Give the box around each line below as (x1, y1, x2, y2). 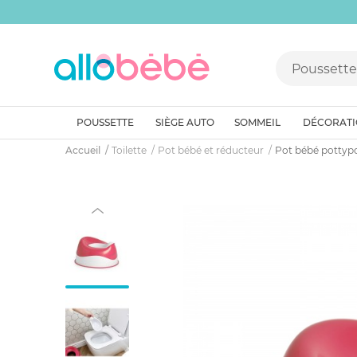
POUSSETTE (76, 116, 134, 128)
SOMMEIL (234, 116, 280, 128)
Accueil (65, 144, 100, 156)
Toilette (112, 144, 147, 156)
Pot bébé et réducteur (158, 144, 264, 156)
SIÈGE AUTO (155, 116, 214, 128)
